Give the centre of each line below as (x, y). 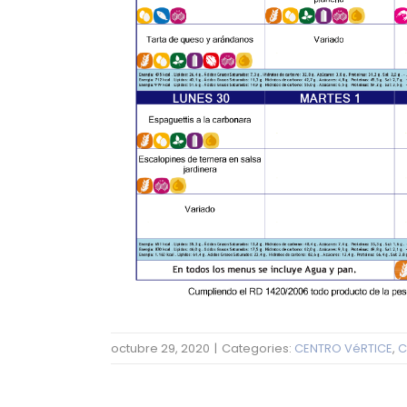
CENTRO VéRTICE (343, 349)
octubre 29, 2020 (160, 349)
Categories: (258, 349)
